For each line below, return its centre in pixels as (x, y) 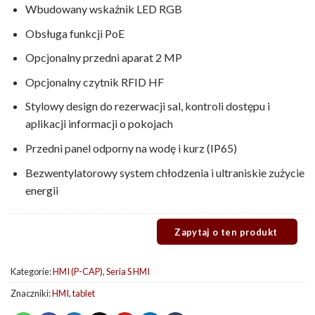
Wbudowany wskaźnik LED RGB (103, 8)
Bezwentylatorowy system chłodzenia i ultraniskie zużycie (165, 172)
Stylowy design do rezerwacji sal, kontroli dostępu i (147, 106)
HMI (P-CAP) (78, 271)
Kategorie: (32, 271)
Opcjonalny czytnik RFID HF (94, 82)
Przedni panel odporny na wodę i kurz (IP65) (131, 148)
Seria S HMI (128, 271)
